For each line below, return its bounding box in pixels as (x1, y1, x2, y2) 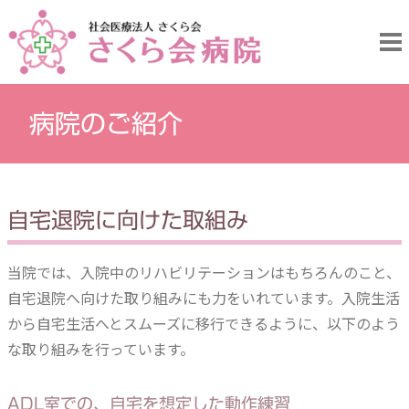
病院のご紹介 (29, 110, 183, 136)
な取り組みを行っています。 (7, 338, 194, 360)
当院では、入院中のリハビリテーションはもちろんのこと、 (7, 261, 401, 283)
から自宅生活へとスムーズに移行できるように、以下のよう (7, 312, 400, 334)
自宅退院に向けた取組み (7, 209, 248, 231)
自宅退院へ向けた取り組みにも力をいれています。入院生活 (7, 287, 400, 309)
